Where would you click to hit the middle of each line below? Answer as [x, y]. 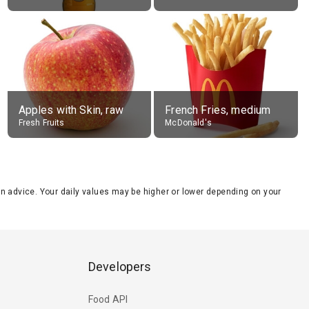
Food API [108, 299]
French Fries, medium [218, 110]
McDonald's [188, 123]
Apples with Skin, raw [71, 110]
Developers [120, 267]
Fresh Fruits [41, 123]
